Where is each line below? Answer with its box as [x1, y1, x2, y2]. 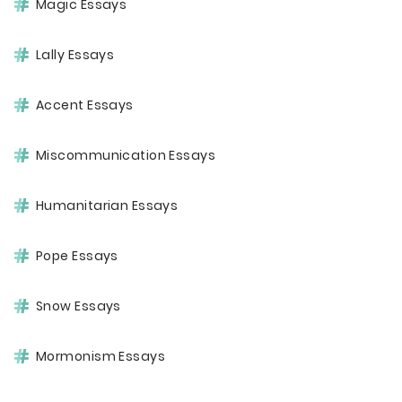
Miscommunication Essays [36, 146, 216, 164]
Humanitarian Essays [36, 197, 179, 214]
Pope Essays [36, 247, 118, 265]
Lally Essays [36, 46, 115, 64]
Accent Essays [36, 96, 134, 114]
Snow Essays [36, 297, 121, 315]
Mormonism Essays [36, 347, 165, 365]
